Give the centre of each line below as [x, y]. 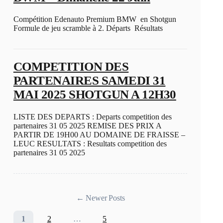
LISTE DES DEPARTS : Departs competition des [92, 116]
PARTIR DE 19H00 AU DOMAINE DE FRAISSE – [99, 134]
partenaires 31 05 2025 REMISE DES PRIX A [87, 125]
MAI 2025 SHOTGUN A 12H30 [95, 95]
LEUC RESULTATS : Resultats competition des [90, 143]
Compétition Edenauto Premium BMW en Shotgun [95, 19]
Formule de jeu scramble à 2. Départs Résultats [89, 28]
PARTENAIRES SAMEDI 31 [89, 81]
